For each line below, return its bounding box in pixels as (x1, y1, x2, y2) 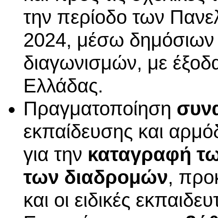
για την (23, 143, 88, 166)
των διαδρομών (23, 166, 168, 189)
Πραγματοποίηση (23, 97, 177, 120)
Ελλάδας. (23, 74, 103, 97)
